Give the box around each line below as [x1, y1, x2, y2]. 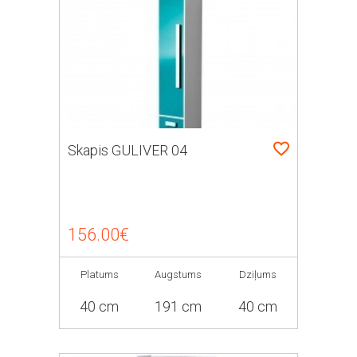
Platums [80, 269, 119, 280]
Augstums [155, 269, 202, 280]
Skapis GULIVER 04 [68, 142, 187, 159]
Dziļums [238, 269, 277, 280]
